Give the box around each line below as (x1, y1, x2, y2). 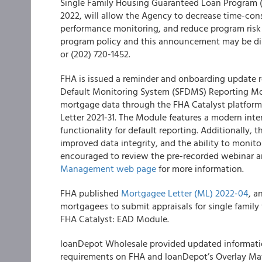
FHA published (60, 186, 121, 200)
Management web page (60, 161, 156, 175)
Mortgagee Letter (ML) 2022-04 (121, 186, 249, 200)
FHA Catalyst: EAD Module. (60, 212, 169, 226)
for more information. (156, 161, 244, 175)
